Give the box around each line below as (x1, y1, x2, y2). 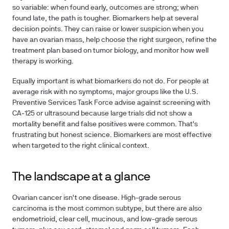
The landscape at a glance (12, 172, 150, 183)
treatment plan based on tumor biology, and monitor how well (12, 48, 209, 54)
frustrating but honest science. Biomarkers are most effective (12, 132, 212, 139)
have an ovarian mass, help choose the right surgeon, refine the (12, 37, 217, 43)
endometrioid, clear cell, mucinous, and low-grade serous (12, 216, 197, 223)
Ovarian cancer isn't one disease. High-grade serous (12, 195, 181, 201)
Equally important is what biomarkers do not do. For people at (12, 78, 209, 85)
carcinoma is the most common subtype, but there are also (12, 205, 202, 212)
